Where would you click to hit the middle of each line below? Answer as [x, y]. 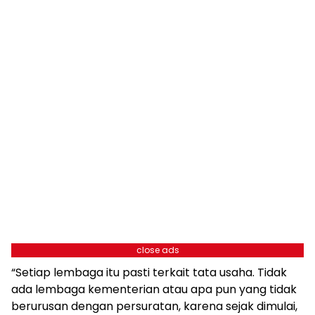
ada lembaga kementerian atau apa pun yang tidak [154, 290]
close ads [157, 250]
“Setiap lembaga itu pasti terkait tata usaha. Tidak [149, 273]
